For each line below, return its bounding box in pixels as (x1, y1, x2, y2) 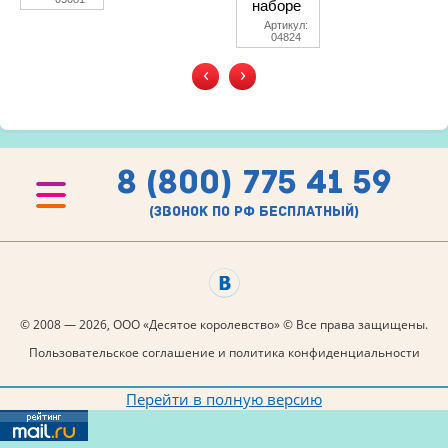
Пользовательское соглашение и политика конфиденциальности (28, 344, 420, 361)
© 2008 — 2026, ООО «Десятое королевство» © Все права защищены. (20, 316, 428, 333)
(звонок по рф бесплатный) (149, 202, 359, 220)
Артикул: (263, 19, 308, 31)
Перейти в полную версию (126, 389, 322, 409)
